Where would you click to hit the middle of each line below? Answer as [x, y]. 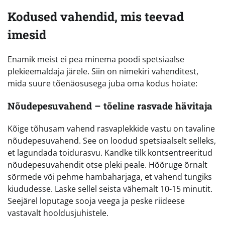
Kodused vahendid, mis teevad [96, 16]
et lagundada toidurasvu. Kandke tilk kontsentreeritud [110, 152]
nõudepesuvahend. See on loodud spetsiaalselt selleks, [112, 140]
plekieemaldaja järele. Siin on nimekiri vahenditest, [103, 72]
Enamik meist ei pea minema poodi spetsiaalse [96, 60]
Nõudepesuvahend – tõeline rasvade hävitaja [110, 106]
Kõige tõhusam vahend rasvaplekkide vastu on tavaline [111, 128]
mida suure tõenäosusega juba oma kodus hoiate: [102, 84]
